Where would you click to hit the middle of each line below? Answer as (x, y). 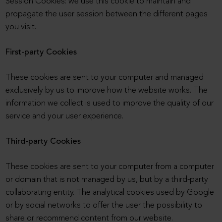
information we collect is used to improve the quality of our (110, 104)
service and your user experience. (65, 116)
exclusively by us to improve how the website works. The (107, 91)
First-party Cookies (41, 53)
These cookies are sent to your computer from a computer (110, 167)
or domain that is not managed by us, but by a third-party (107, 180)
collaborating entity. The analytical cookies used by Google (110, 193)
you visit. (21, 27)
